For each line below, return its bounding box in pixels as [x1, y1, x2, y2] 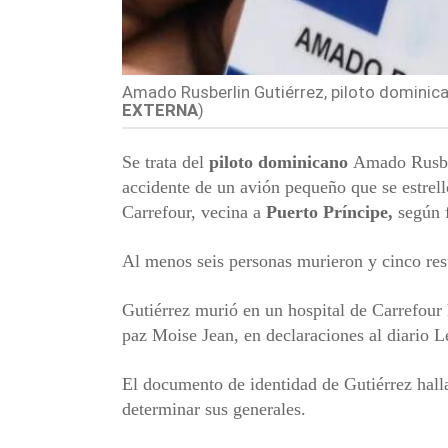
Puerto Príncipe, [266, 201, 393, 222]
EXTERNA [122, 99, 198, 120]
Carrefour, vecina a [122, 201, 266, 222]
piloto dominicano [209, 151, 348, 172]
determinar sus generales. [122, 398, 316, 419]
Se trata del [122, 151, 209, 172]
